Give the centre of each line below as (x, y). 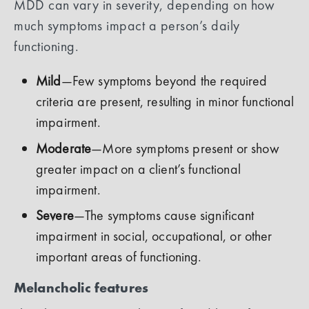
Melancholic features (81, 287)
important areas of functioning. (119, 256)
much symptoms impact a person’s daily (127, 26)
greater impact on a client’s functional (138, 169)
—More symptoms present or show (185, 148)
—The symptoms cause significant (164, 215)
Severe (55, 215)
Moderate (64, 148)
